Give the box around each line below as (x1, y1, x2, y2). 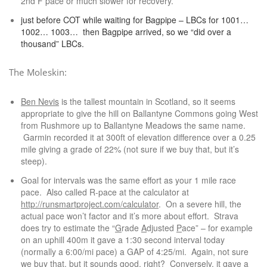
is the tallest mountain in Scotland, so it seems (59, 95, 235, 107)
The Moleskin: (9, 66, 67, 78)
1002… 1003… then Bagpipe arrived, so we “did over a (21, 26, 231, 38)
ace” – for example (182, 222, 253, 234)
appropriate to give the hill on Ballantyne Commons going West (21, 107, 258, 119)
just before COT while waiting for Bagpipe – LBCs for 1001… (21, 14, 249, 26)
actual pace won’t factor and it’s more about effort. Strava (21, 210, 238, 222)
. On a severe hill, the (159, 198, 241, 210)
